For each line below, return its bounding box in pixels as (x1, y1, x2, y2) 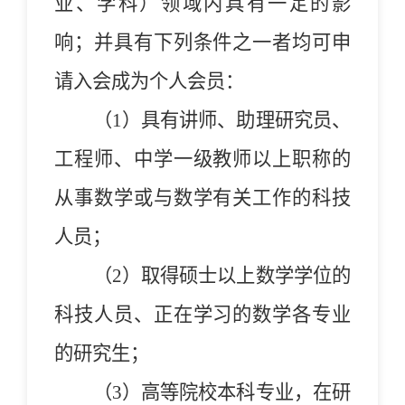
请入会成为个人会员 (54, 70, 225, 92)
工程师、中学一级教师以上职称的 (54, 147, 351, 170)
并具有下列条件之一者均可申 (92, 31, 352, 53)
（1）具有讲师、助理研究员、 (92, 108, 351, 131)
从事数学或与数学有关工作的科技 (54, 186, 351, 209)
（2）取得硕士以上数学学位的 (92, 264, 351, 287)
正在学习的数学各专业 (153, 303, 352, 325)
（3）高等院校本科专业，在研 (92, 381, 351, 403)
